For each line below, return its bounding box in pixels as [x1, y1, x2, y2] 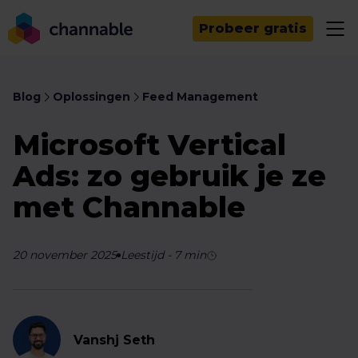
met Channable [13, 189, 245, 225]
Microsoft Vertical [13, 127, 286, 162]
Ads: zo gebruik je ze [13, 158, 326, 193]
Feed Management [142, 89, 258, 104]
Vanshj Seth [74, 332, 155, 348]
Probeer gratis [199, 21, 307, 36]
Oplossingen [53, 89, 130, 104]
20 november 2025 [13, 248, 117, 262]
